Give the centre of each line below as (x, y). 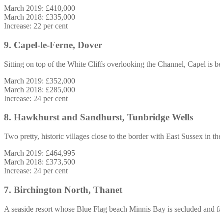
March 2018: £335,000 (40, 17)
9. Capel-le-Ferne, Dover (53, 45)
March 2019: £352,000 (40, 81)
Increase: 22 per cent (36, 26)
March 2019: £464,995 (40, 153)
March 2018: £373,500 (40, 162)
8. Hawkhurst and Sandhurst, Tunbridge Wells (98, 117)
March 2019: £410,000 (40, 8)
